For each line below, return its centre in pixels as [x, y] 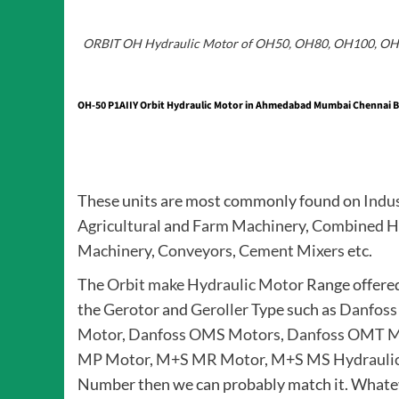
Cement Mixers [292, 251]
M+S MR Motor [210, 359]
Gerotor [131, 309]
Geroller [220, 309]
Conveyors [195, 251]
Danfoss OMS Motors [204, 334]
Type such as [294, 309]
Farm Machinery [249, 226]
